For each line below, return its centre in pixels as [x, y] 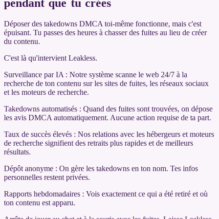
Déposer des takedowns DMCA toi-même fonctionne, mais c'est [103, 23]
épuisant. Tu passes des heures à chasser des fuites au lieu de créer [105, 32]
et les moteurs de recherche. [46, 92]
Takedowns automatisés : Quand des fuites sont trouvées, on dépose [108, 109]
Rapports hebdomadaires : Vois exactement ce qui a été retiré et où [106, 194]
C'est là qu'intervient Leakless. [51, 58]
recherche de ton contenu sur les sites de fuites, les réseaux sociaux [106, 83]
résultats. [17, 152]
